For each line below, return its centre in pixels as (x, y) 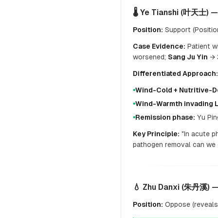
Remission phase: (165, 117)
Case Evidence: (159, 46)
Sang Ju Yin (188, 57)
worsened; (150, 57)
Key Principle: (156, 134)
